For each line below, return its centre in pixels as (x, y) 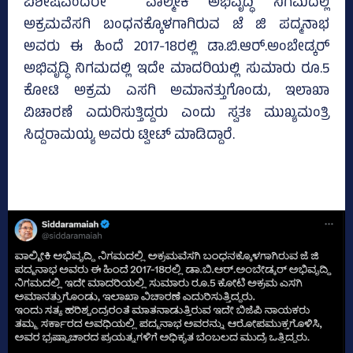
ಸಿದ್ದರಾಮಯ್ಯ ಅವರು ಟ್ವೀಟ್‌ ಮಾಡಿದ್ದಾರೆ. (129, 137)
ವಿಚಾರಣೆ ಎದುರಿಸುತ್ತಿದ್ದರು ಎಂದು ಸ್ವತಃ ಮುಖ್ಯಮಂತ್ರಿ (176, 115)
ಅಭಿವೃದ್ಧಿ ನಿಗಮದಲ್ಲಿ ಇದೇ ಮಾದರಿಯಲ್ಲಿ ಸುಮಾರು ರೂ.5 (176, 71)
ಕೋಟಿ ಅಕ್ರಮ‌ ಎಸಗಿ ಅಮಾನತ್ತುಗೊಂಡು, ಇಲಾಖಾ (176, 93)
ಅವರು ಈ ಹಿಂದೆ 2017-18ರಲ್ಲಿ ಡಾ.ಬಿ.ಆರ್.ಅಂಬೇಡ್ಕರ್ (176, 48)
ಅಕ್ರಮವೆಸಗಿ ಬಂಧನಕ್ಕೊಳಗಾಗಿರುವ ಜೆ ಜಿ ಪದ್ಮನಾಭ (176, 26)
